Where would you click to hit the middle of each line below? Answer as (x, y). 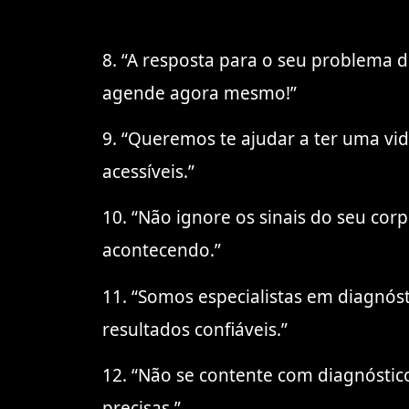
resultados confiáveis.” (195, 329)
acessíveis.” (148, 171)
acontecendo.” (162, 251)
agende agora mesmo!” (199, 93)
